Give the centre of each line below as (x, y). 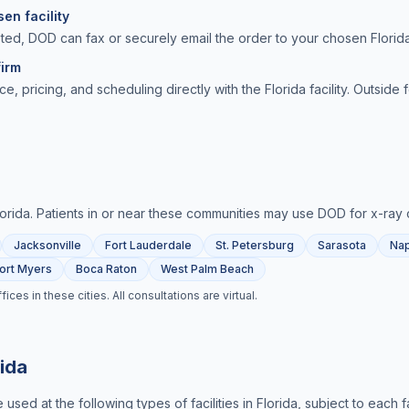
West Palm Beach (207, 269)
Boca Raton (106, 269)
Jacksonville (47, 245)
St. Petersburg (255, 245)
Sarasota (342, 245)
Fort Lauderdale (148, 245)
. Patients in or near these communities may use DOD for (200, 213)
